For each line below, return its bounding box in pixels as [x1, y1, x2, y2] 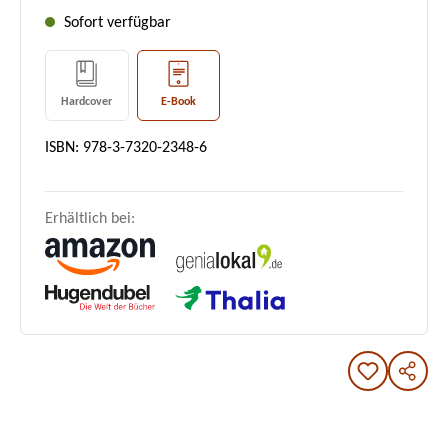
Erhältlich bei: [45, 211, 135, 228]
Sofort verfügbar [60, 15, 171, 31]
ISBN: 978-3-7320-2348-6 [45, 140, 207, 157]
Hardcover [61, 96, 113, 109]
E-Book [160, 96, 196, 109]
